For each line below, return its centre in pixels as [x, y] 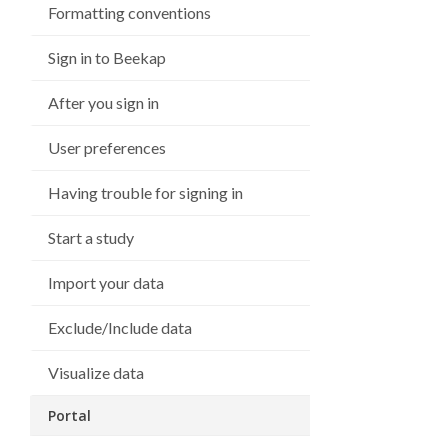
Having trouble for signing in [145, 192]
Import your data [106, 282]
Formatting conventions [129, 12]
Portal [69, 415]
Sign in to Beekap [107, 57]
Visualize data [96, 372]
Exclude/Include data [120, 327]
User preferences [107, 147]
